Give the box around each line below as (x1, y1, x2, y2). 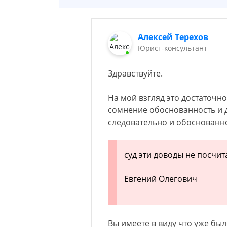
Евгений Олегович (124, 173, 197, 185)
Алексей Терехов (138, 31, 209, 43)
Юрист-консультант (138, 43, 208, 53)
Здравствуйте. (108, 68, 163, 80)
